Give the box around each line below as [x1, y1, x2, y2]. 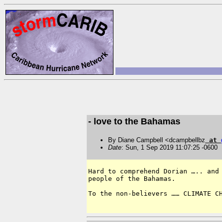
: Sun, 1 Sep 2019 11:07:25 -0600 [121, 144, 218, 152]
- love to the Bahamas [88, 116, 180, 127]
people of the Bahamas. [88, 175, 183, 183]
